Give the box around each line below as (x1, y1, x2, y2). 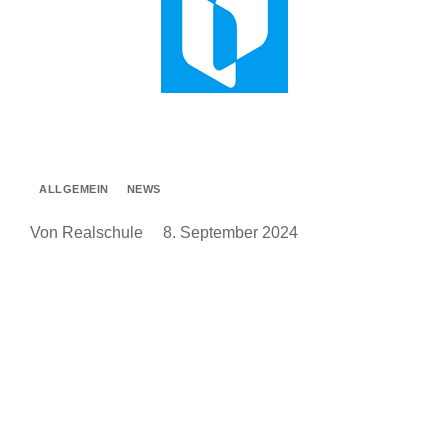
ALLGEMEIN (39, 182, 109, 195)
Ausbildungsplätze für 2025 (30, 298, 224, 315)
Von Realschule (30, 224, 143, 241)
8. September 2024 (163, 224, 298, 241)
